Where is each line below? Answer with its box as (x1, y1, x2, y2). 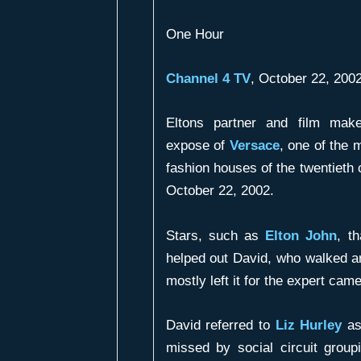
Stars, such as (165, 227, 266, 243)
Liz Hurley (275, 317, 342, 333)
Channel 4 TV (165, 71, 251, 87)
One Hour (165, 26, 224, 42)
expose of (165, 138, 230, 154)
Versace (229, 138, 280, 154)
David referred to (165, 317, 276, 333)
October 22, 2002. (165, 183, 274, 199)
